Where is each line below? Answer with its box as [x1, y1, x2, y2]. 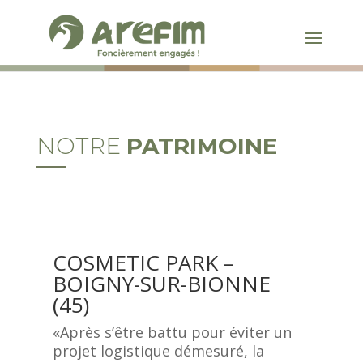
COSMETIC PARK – [52, 248, 234, 277]
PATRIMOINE [126, 132, 277, 160]
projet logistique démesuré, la [52, 341, 264, 361]
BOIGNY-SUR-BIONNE [52, 269, 271, 298]
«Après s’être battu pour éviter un [52, 322, 292, 342]
